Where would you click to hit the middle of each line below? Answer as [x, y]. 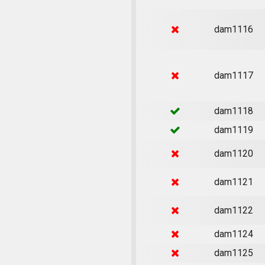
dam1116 [233, 29]
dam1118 [233, 111]
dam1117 [233, 75]
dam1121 [233, 182]
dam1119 [233, 130]
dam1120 [233, 153]
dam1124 [233, 234]
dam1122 [233, 210]
